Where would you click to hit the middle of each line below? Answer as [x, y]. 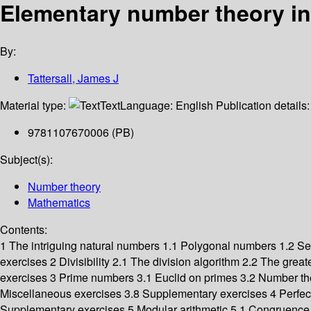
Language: [148, 106]
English [194, 106]
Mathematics [59, 203]
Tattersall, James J [73, 78]
